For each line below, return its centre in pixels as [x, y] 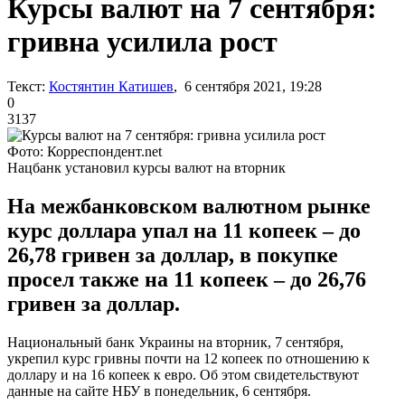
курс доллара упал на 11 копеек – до [184, 230]
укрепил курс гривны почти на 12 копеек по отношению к [188, 358]
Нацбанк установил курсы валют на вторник [146, 167]
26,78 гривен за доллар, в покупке [173, 254]
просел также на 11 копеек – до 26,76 [187, 279]
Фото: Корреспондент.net [85, 151]
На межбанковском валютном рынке [189, 206]
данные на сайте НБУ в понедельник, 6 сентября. [159, 391]
